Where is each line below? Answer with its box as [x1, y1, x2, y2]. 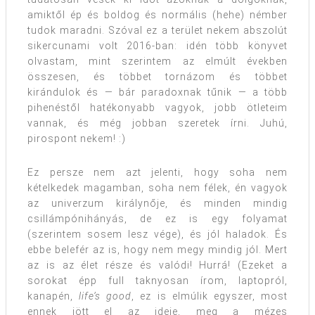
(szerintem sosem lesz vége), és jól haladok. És [27, 229, 288, 240]
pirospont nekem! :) [27, 133, 126, 145]
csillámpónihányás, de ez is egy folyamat [27, 213, 288, 225]
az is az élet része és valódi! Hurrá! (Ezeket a [27, 259, 288, 271]
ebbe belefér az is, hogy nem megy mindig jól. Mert [27, 244, 288, 256]
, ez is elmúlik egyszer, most [131, 290, 288, 302]
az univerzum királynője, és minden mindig [27, 198, 288, 210]
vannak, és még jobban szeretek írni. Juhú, [27, 117, 288, 129]
